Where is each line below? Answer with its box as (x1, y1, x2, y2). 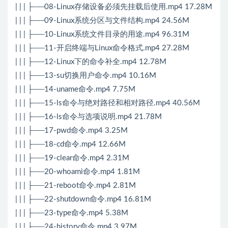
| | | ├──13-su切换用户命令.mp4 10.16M (15, 72, 156, 80)
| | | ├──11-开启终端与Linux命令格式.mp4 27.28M (15, 44, 189, 52)
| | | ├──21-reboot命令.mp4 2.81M (15, 182, 136, 190)
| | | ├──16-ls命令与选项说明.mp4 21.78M (15, 113, 162, 121)
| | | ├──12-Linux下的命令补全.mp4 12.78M (15, 58, 166, 66)
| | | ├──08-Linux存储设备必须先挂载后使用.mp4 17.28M (15, 3, 212, 11)
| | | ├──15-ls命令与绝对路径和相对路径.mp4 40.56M (15, 99, 200, 107)
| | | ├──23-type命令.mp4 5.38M (15, 209, 128, 217)
